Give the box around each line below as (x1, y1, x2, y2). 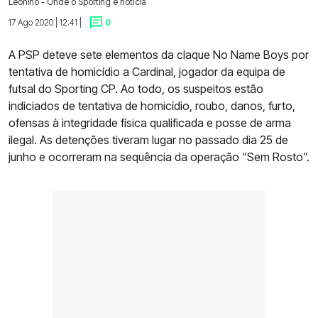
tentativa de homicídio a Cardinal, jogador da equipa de (9, 65, 285, 79)
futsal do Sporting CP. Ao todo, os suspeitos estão (9, 82, 263, 97)
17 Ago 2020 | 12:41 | (9, 16, 82, 28)
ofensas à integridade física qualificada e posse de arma (9, 116, 291, 131)
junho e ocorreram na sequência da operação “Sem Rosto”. (9, 150, 309, 165)
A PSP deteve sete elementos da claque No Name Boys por (9, 48, 309, 62)
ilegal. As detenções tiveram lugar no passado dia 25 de (9, 133, 288, 148)
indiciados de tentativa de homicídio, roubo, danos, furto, (9, 99, 295, 114)
